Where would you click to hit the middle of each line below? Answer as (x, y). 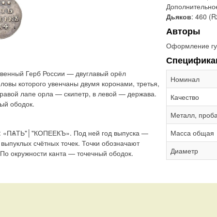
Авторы (183, 31)
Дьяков (179, 16)
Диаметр (184, 150)
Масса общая (192, 132)
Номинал (185, 79)
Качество (185, 97)
